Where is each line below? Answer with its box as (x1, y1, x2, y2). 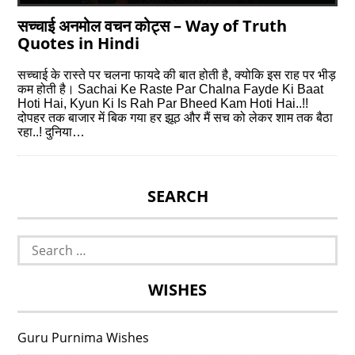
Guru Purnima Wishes (17, 328, 150, 346)
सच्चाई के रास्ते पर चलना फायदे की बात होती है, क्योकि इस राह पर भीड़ (17, 67, 337, 82)
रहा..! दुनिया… (17, 124, 86, 139)
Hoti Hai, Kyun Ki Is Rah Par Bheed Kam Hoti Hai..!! (17, 96, 309, 110)
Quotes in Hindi (17, 32, 140, 54)
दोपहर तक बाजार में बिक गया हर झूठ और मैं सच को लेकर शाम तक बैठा (17, 110, 334, 124)
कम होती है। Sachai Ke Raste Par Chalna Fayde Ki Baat (17, 82, 324, 96)
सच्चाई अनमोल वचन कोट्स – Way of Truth (17, 14, 288, 36)
